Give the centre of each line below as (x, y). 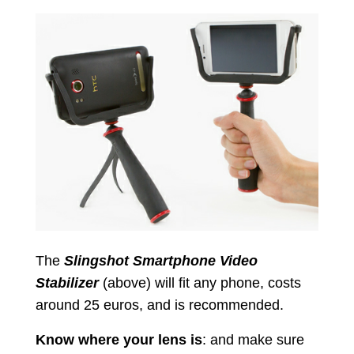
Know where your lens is (119, 340)
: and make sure (253, 340)
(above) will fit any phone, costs (200, 283)
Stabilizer (67, 283)
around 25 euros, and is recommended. (159, 305)
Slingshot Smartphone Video (160, 261)
